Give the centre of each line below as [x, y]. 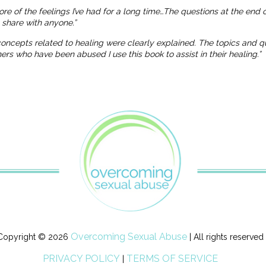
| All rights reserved [225, 237]
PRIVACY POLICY [81, 259]
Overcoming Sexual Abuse [129, 237]
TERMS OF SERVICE [172, 259]
